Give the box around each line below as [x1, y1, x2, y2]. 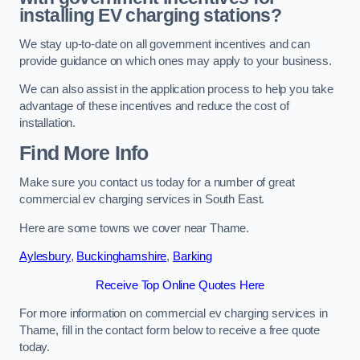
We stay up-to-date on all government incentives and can [19, 37, 311, 51]
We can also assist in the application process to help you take [19, 83, 333, 96]
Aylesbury [19, 250, 71, 264]
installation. [19, 117, 76, 130]
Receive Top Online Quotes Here [95, 278, 265, 292]
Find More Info [19, 141, 149, 164]
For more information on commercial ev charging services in [19, 307, 328, 321]
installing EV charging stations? [19, 5, 282, 27]
